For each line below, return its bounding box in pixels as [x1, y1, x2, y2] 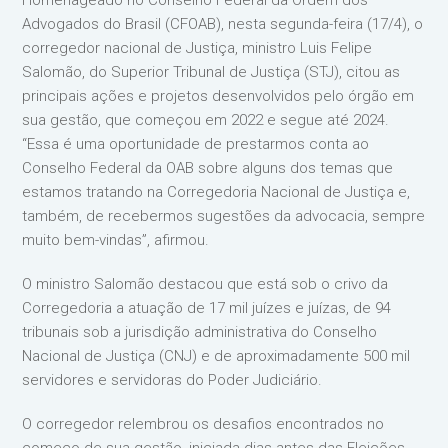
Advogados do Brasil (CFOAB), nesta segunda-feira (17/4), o [22, 15, 424, 33]
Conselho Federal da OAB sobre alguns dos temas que [22, 159, 394, 177]
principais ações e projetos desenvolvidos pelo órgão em [22, 87, 415, 105]
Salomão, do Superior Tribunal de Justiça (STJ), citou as [22, 63, 401, 81]
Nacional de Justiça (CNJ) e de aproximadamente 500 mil [22, 347, 411, 365]
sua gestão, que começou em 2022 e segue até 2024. [22, 111, 390, 129]
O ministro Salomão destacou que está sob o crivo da [22, 275, 389, 293]
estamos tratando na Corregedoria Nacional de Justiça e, [22, 183, 411, 201]
